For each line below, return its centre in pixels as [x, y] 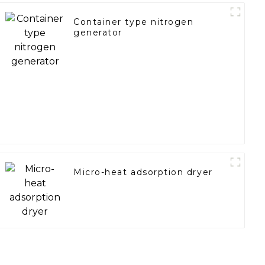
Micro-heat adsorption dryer [143, 172]
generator [98, 33]
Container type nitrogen [134, 22]
